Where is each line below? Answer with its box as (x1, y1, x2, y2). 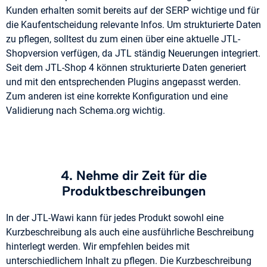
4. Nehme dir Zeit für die (60, 167, 207, 184)
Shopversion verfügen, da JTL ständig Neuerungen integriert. (6, 48, 260, 60)
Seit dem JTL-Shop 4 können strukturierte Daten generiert (6, 62, 246, 74)
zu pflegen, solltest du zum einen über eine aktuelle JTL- (6, 33, 240, 45)
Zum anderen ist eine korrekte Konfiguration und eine (6, 91, 228, 103)
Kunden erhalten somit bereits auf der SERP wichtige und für (6, 5, 259, 17)
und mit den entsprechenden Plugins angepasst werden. (6, 76, 241, 88)
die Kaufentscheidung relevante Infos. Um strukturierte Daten (6, 19, 261, 31)
